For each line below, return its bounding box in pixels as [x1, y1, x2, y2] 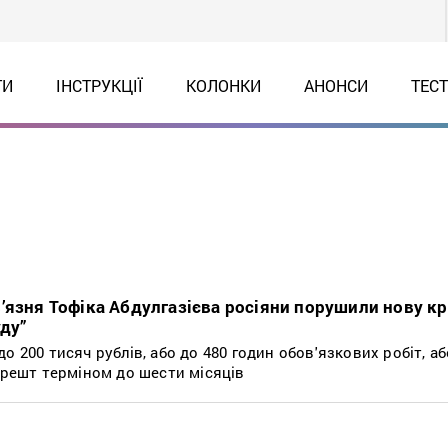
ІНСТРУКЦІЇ [55, 75, 143, 96]
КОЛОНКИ [185, 75, 261, 96]
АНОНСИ [303, 75, 368, 96]
